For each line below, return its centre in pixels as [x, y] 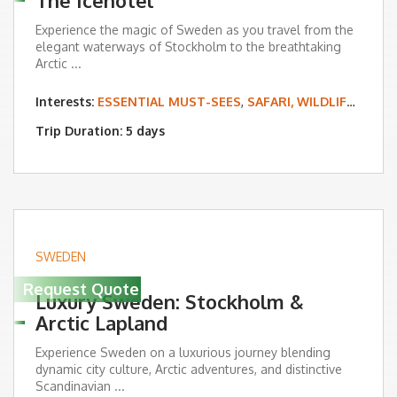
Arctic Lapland [101, 323]
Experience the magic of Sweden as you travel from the [195, 30]
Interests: [66, 102]
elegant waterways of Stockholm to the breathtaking [188, 47]
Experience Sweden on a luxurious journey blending [183, 353]
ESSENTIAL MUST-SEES [169, 102]
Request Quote [81, 289]
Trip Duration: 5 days [100, 131]
